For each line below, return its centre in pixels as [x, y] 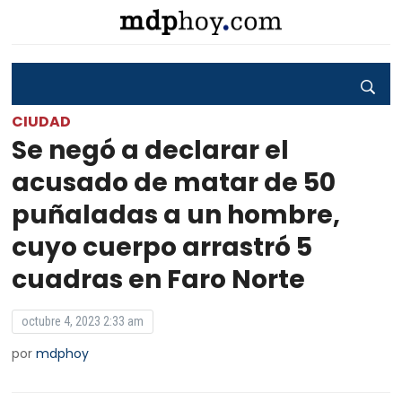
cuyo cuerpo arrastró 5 [162, 247]
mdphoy [63, 354]
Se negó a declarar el [151, 150]
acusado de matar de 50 [174, 183]
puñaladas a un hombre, [176, 215]
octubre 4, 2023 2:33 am [83, 321]
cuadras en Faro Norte [159, 280]
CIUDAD [42, 122]
